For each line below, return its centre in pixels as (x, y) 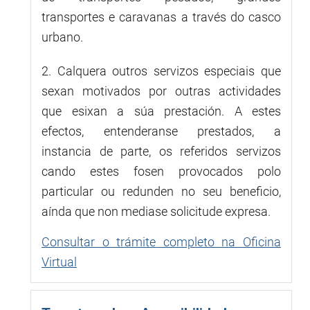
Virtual (59, 262)
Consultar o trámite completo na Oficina (161, 241)
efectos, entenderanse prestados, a (161, 131)
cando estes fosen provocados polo (161, 171)
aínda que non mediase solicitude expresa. (156, 211)
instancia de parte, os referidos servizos (161, 151)
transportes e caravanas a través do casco (161, 17)
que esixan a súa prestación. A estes (161, 111)
